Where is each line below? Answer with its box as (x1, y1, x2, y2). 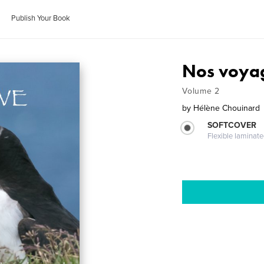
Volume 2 (182, 86, 220, 96)
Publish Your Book (11, 14, 71, 23)
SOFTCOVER (207, 120, 257, 130)
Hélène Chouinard (193, 103, 260, 113)
